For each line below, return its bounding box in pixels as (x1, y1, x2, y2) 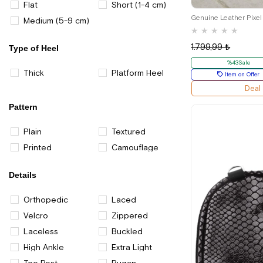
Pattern (9, 102, 38, 112)
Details (9, 170, 36, 180)
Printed (23, 143, 52, 152)
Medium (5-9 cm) (23, 16, 89, 25)
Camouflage (112, 143, 159, 152)
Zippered (112, 211, 149, 220)
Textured (112, 127, 146, 136)
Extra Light (112, 242, 153, 252)
